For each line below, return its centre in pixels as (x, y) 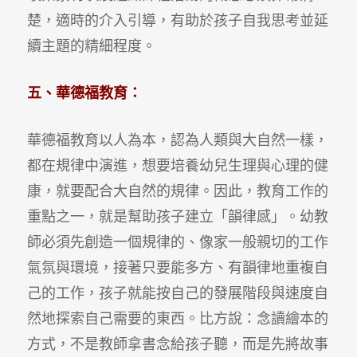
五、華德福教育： (84, 93)
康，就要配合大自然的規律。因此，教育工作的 (177, 191)
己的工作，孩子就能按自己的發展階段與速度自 (177, 293)
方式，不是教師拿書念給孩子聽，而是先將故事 (177, 344)
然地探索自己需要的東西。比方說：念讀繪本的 (177, 318)
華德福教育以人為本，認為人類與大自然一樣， (177, 140)
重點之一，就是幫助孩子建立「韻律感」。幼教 (177, 216)
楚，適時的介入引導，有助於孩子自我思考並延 (177, 20)
